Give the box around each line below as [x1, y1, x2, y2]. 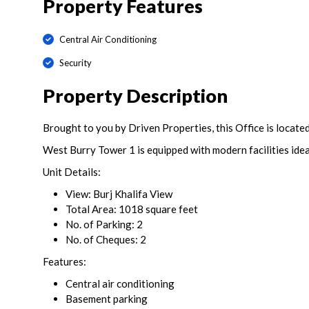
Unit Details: [43, 166, 101, 179]
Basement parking [66, 292, 148, 306]
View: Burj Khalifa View [66, 188, 172, 201]
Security [59, 57, 92, 68]
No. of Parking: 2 [66, 218, 143, 231]
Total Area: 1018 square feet [66, 203, 198, 216]
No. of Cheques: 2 [66, 233, 146, 246]
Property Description [43, 84, 228, 108]
